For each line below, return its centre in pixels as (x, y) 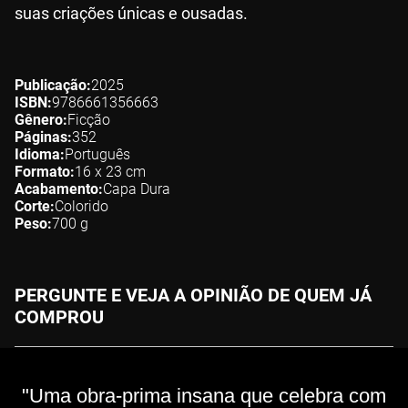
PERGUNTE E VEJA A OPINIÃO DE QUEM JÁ (193, 296)
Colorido (82, 207)
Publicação (51, 86)
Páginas (41, 138)
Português (97, 155)
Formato (42, 172)
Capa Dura (137, 189)
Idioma (37, 155)
